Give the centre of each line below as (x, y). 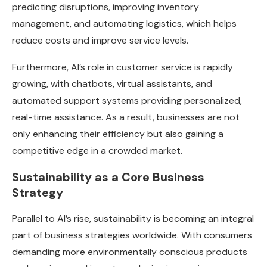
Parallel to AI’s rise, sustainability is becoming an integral (133, 219)
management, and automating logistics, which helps (124, 24)
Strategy (38, 193)
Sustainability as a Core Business (108, 177)
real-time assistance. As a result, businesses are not (126, 117)
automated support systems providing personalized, (127, 101)
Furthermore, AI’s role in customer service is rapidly (122, 67)
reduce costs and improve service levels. (100, 41)
